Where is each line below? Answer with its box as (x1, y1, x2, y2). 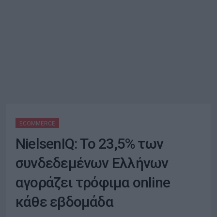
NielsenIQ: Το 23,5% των (15, 135, 164, 152)
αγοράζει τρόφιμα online (15, 174, 170, 191)
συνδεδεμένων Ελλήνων (15, 155, 169, 171)
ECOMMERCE (19, 120, 55, 127)
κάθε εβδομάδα (15, 193, 113, 210)
